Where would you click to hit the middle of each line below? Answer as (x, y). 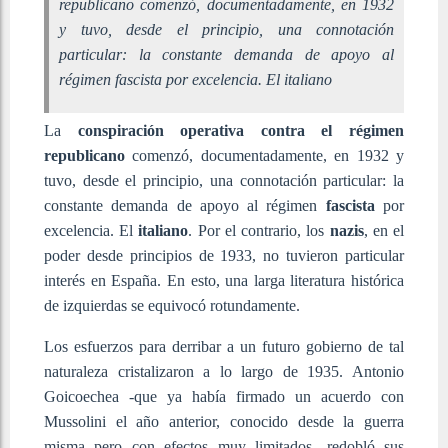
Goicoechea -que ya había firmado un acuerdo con (224, 396)
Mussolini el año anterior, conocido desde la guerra (224, 421)
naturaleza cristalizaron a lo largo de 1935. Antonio (224, 371)
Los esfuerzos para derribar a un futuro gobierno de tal (224, 346)
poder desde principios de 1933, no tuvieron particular (224, 255)
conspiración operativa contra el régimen (241, 130)
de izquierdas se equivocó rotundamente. (172, 305)
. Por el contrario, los (259, 230)
